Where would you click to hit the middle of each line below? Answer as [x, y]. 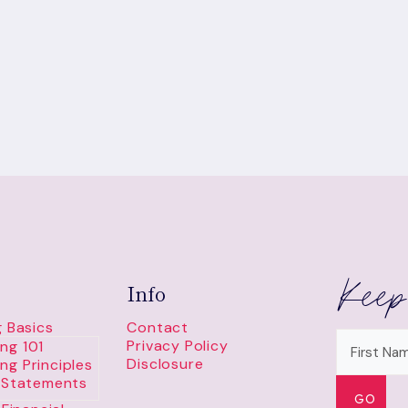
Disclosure [165, 364]
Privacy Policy [178, 346]
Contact [158, 327]
